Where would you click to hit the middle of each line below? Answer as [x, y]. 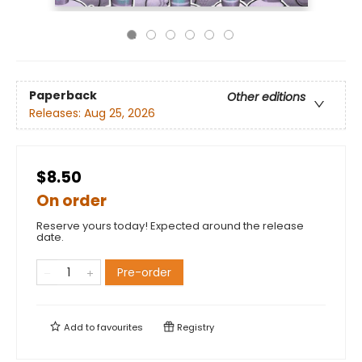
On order [72, 201]
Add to [79, 327]
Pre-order [144, 272]
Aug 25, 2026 [120, 114]
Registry [194, 327]
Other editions [266, 97]
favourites [120, 327]
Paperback [63, 96]
